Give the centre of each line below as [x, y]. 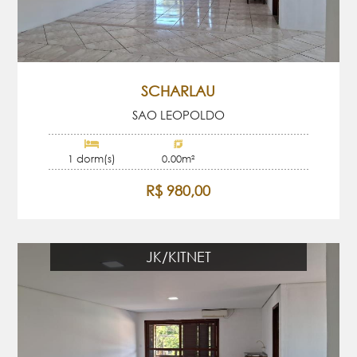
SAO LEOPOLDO [178, 114]
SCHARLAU [178, 90]
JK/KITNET [178, 257]
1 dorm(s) [92, 159]
